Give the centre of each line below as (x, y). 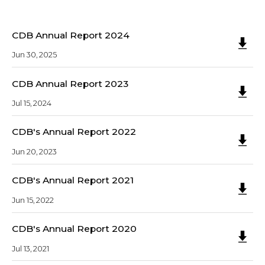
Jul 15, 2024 (32, 104)
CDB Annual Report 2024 (71, 35)
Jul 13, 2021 (30, 248)
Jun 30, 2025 (34, 55)
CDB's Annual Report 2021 (73, 180)
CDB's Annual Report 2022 (74, 132)
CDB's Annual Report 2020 (74, 229)
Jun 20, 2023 (34, 151)
